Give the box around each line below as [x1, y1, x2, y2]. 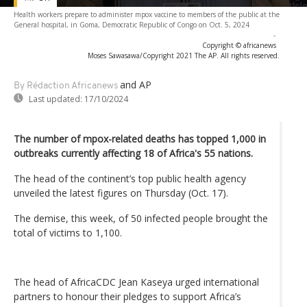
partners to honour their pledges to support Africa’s [14, 289, 241, 303]
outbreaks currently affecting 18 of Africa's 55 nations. [14, 146, 253, 160]
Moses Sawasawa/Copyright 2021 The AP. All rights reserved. [88, 50, 280, 60]
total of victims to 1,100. [14, 225, 122, 239]
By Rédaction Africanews [14, 80, 118, 91]
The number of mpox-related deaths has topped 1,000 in [14, 132, 266, 145]
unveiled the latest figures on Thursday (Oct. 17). [14, 186, 228, 199]
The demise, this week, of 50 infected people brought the [14, 211, 268, 225]
